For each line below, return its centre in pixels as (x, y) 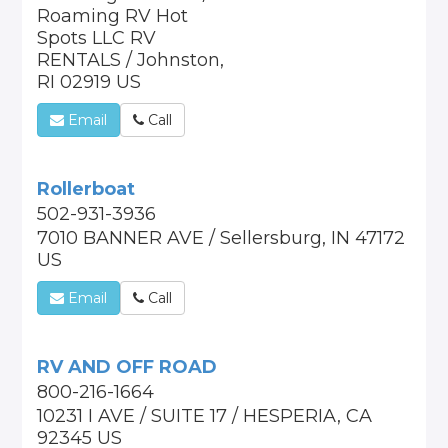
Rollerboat (86, 189)
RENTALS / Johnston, (131, 60)
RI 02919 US (89, 82)
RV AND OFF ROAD (127, 367)
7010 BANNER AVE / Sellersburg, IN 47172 (221, 238)
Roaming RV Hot (113, 16)
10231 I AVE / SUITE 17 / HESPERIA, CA (205, 416)
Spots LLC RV (97, 38)
